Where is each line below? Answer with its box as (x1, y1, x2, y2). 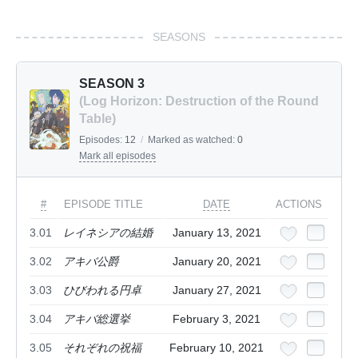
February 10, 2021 (169, 341, 264, 355)
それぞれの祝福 (63, 341, 141, 355)
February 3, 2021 (173, 312, 261, 326)
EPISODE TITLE (64, 198, 143, 211)
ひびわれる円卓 (63, 284, 141, 297)
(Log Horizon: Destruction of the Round (79, 94, 319, 109)
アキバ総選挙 (63, 312, 130, 326)
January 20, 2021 (172, 255, 261, 268)
